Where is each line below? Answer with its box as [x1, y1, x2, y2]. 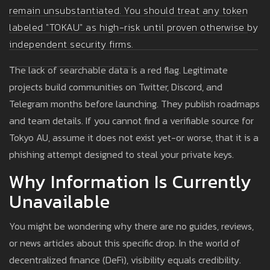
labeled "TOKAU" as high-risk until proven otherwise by [9, 20, 258, 35]
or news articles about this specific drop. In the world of [9, 236, 240, 251]
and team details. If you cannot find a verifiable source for [9, 113, 254, 128]
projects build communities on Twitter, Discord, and [9, 80, 222, 95]
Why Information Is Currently [9, 168, 251, 196]
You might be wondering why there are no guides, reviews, [9, 219, 254, 234]
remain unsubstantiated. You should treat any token [9, 3, 248, 18]
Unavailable [9, 188, 110, 216]
